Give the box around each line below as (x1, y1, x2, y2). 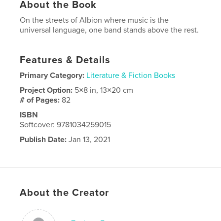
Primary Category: (20, 71, 85, 80)
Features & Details (20, 54, 111, 66)
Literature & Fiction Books (86, 71, 176, 80)
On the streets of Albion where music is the (20, 15, 169, 25)
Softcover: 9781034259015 (20, 120, 111, 130)
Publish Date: (20, 135, 67, 145)
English (55, 149, 82, 159)
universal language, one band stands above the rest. (20, 25, 199, 35)
